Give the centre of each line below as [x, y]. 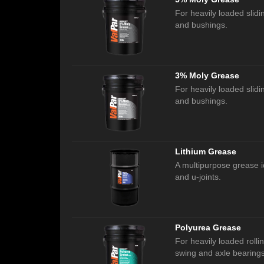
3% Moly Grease [207, 76]
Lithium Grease [206, 152]
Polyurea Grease [208, 228]
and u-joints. [198, 177]
